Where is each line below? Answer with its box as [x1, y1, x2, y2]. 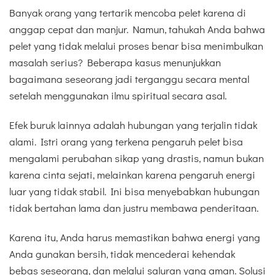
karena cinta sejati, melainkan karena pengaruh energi [9, 168, 255, 182]
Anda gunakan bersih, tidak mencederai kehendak [9, 247, 235, 261]
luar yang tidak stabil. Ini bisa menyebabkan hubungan [9, 184, 260, 199]
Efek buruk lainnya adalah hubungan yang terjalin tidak [9, 118, 257, 133]
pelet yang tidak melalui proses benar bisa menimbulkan [9, 38, 263, 53]
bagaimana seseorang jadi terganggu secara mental [9, 71, 249, 86]
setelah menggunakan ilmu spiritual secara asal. [9, 88, 227, 103]
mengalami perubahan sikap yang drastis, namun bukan [9, 151, 264, 166]
